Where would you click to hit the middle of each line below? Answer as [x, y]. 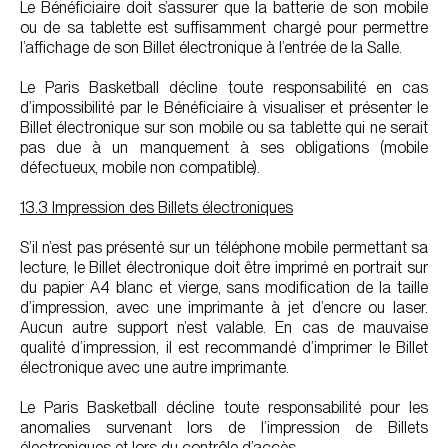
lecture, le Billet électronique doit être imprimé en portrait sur [224, 267]
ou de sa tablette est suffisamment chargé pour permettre [224, 27]
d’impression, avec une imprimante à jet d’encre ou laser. [224, 307]
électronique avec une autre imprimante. [154, 367]
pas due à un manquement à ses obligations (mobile [224, 147]
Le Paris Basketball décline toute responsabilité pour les [224, 407]
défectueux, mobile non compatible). [140, 167]
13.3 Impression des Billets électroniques [156, 207]
